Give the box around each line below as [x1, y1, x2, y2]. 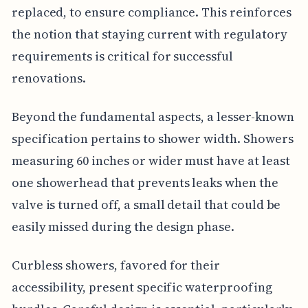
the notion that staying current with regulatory [11, 25, 287, 43]
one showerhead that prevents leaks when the [11, 173, 278, 191]
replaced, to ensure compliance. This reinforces [11, 3, 291, 21]
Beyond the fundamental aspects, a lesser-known [11, 107, 294, 125]
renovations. [11, 69, 87, 87]
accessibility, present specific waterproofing [11, 278, 272, 296]
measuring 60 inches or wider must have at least [11, 151, 290, 169]
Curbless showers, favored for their [11, 256, 221, 274]
